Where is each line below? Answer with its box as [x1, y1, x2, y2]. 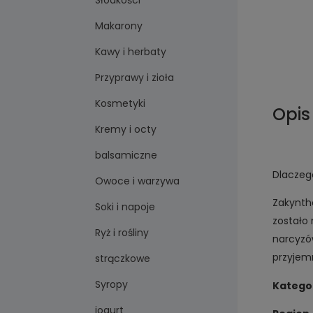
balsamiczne [95, 148, 158, 163]
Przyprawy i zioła [95, 71, 175, 85]
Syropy [95, 277, 129, 292]
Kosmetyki [95, 96, 146, 111]
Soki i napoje [95, 200, 156, 214]
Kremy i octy [95, 122, 157, 137]
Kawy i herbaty [95, 45, 167, 59]
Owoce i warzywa [95, 174, 180, 189]
